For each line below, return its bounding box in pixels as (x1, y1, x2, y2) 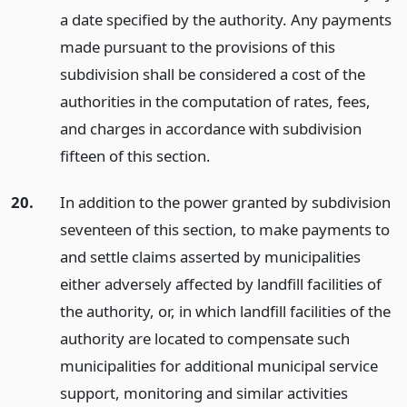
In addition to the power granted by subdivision (59, 191, 391, 213)
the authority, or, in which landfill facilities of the (59, 300, 391, 322)
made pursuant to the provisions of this (59, 36, 335, 58)
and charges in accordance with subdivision (59, 118, 362, 140)
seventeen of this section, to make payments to (59, 218, 390, 240)
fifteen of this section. (59, 145, 211, 167)
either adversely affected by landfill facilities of (59, 273, 382, 294)
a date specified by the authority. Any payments (59, 9, 392, 31)
